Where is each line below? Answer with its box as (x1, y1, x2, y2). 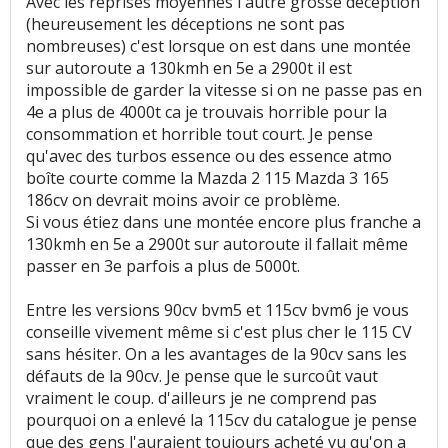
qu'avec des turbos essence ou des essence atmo (26, 145, 392, 168)
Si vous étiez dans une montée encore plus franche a (26, 211, 421, 234)
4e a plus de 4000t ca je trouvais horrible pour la (26, 101, 387, 124)
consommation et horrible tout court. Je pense (26, 123, 373, 146)
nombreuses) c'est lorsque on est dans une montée (26, 35, 411, 58)
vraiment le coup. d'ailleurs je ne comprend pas (26, 387, 377, 410)
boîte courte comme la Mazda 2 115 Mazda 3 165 (26, 167, 389, 190)
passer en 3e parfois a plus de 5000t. (26, 255, 300, 278)
